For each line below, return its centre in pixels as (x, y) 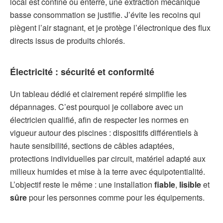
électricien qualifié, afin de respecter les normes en (99, 120)
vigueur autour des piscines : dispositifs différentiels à (104, 133)
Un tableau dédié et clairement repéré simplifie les (98, 94)
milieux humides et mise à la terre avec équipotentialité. (108, 172)
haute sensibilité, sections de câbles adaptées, (92, 146)
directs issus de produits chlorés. (67, 41)
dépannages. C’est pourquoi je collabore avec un (97, 107)
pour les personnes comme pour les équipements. (116, 198)
